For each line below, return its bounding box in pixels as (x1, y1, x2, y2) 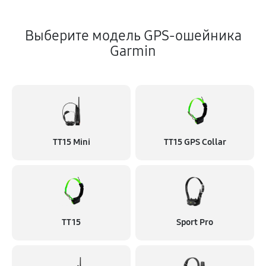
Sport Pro (176, 217, 213, 227)
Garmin (110, 43, 156, 59)
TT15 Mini (52, 137, 90, 147)
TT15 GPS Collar (163, 137, 226, 147)
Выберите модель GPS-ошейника (24, 27, 242, 44)
